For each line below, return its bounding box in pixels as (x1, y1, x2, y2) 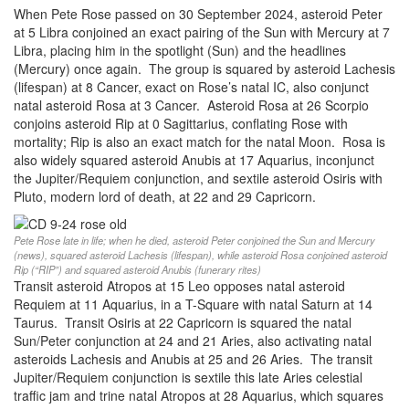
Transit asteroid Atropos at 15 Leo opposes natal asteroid (14, 277, 345, 296)
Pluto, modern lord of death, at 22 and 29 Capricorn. (14, 187, 316, 206)
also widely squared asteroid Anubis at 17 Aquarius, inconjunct (14, 151, 374, 170)
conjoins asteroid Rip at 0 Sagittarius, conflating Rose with (14, 114, 348, 133)
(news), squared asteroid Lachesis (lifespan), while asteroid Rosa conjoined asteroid (14, 247, 387, 263)
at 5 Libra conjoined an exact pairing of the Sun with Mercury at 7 (14, 23, 390, 42)
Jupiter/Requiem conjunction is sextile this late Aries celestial (14, 368, 362, 387)
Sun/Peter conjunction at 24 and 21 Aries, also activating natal (14, 331, 372, 351)
